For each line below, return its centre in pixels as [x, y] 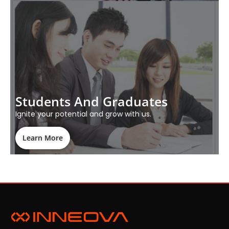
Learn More [43, 138]
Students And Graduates [91, 101]
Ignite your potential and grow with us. [83, 114]
